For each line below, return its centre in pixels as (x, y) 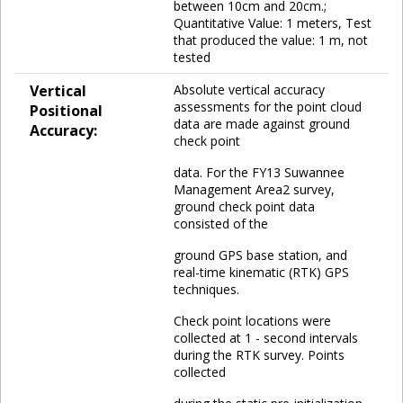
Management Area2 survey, (254, 189)
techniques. (206, 289)
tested (192, 57)
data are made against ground (262, 123)
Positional (66, 110)
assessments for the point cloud (268, 106)
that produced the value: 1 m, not (271, 40)
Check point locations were (252, 320)
